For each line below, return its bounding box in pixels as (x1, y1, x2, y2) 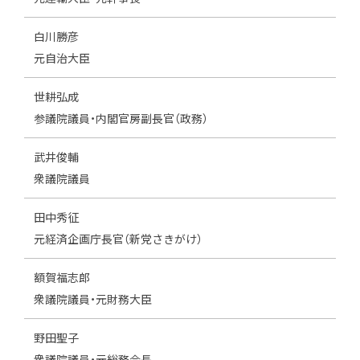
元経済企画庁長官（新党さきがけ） (34, 231, 202, 247)
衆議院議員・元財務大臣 (34, 291, 152, 308)
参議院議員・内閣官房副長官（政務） (34, 110, 208, 127)
